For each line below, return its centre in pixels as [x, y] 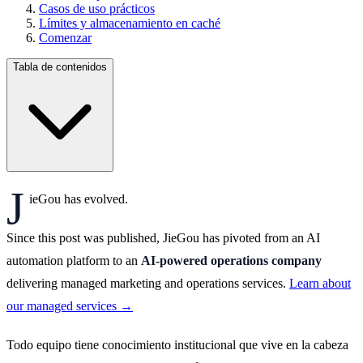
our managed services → [70, 305]
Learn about [320, 283]
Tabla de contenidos [60, 66]
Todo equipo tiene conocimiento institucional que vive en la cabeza [177, 344]
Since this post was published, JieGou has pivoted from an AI [163, 237]
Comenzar [65, 37]
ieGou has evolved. [78, 199]
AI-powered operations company [231, 260]
